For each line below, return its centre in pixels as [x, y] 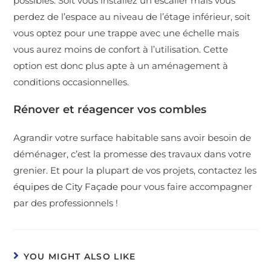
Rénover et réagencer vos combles [110, 109]
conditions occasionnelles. [71, 82]
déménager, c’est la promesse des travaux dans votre [132, 154]
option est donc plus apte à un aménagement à [121, 65]
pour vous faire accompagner [185, 186]
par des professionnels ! [66, 203]
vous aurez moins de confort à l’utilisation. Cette [121, 49]
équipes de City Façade [66, 186]
